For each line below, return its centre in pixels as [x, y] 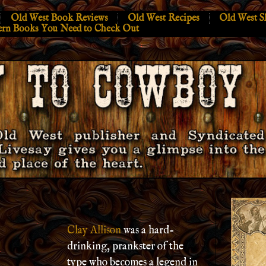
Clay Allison [94, 231]
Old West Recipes [164, 18]
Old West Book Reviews [59, 18]
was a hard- [148, 231]
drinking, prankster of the [125, 247]
